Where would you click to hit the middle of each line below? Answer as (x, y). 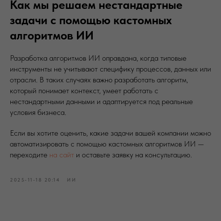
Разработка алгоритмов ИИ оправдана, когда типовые (98, 58)
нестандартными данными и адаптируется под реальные (101, 101)
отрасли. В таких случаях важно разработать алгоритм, (99, 79)
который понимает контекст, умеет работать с (84, 90)
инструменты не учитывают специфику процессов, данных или (110, 69)
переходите (30, 154)
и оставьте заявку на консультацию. (133, 154)
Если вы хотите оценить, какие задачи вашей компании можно (110, 133)
